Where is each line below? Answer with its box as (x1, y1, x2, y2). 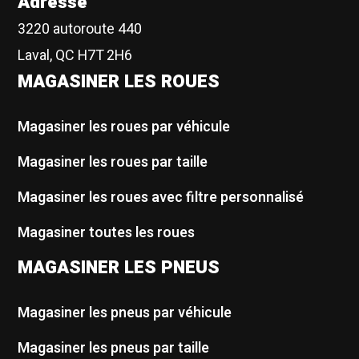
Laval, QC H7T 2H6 (18, 45, 133, 67)
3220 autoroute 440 (18, 18, 143, 41)
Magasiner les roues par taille (18, 151, 208, 173)
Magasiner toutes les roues (18, 222, 196, 244)
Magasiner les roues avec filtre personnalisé (18, 187, 305, 209)
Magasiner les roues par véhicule (18, 115, 231, 138)
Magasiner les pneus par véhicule (18, 301, 232, 324)
